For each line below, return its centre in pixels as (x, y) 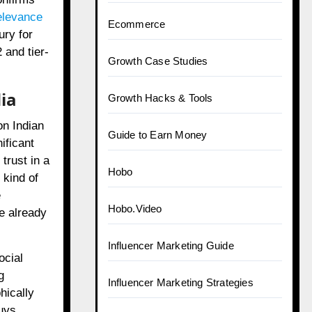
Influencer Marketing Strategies (180, 282)
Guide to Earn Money (157, 135)
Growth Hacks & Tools (160, 98)
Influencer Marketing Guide (171, 245)
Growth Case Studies (158, 61)
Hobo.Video (135, 209)
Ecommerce (136, 24)
